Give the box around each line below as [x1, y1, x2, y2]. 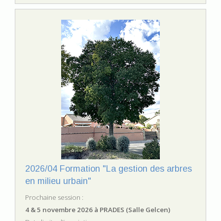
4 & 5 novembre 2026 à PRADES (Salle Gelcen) [25, 205, 170, 215]
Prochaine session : [25, 193, 83, 202]
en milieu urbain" [25, 176, 91, 186]
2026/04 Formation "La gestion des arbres [25, 164, 192, 174]
